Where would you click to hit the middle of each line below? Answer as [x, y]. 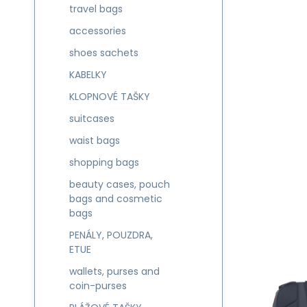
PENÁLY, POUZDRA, [111, 235]
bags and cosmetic [116, 199]
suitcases [92, 119]
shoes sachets [104, 53]
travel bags [96, 9]
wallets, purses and [114, 271]
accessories [98, 31]
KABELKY [88, 75]
